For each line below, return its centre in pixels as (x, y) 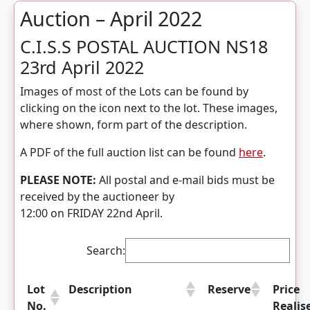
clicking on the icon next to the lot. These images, (149, 108)
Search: (106, 250)
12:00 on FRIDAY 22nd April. (91, 213)
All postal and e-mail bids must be (185, 180)
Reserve (229, 289)
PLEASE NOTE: (58, 180)
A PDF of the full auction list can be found (129, 152)
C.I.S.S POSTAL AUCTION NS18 (144, 46)
